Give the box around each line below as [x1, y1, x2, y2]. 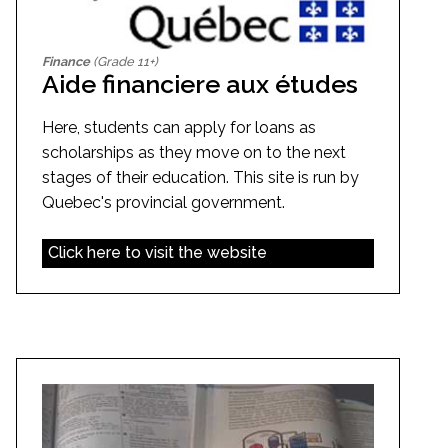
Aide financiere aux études [42, 68, 358, 99]
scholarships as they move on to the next [42, 142, 346, 162]
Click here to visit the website [47, 243, 267, 263]
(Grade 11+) [90, 53, 158, 69]
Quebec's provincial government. [42, 192, 285, 212]
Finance [42, 53, 90, 69]
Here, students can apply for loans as [42, 117, 316, 137]
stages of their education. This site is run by [42, 167, 359, 187]
